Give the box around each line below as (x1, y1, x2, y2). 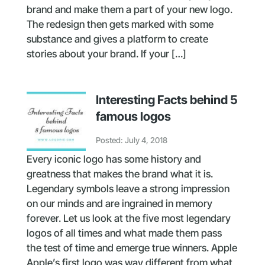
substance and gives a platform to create (26, 33, 208, 45)
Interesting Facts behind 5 (95, 92, 238, 107)
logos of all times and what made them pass (26, 227, 222, 239)
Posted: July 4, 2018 (95, 135, 167, 146)
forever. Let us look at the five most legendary (26, 212, 231, 224)
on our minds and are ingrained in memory (26, 197, 212, 209)
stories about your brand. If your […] (26, 48, 186, 60)
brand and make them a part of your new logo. (26, 4, 232, 15)
